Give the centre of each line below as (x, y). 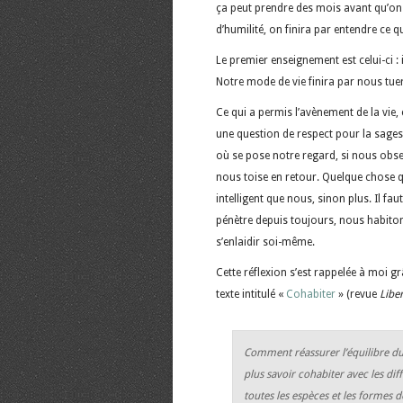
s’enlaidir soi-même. (265, 242)
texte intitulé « (251, 294)
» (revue (359, 294)
